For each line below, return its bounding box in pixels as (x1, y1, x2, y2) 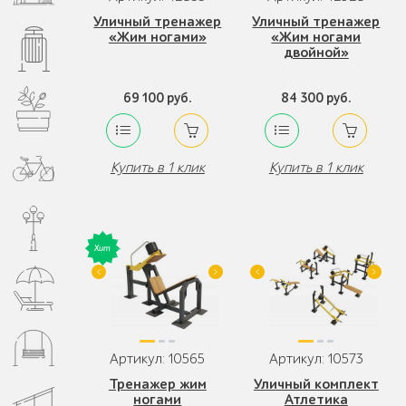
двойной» (283, 44, 349, 61)
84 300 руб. (280, 90, 352, 106)
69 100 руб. (122, 90, 192, 106)
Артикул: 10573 (268, 351, 363, 367)
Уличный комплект (253, 376, 379, 392)
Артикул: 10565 (110, 351, 206, 367)
